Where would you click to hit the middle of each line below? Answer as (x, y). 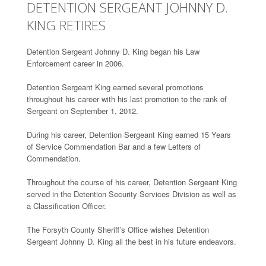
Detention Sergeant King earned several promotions (115, 87)
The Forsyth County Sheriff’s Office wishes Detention (118, 229)
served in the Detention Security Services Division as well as (132, 194)
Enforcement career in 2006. (75, 63)
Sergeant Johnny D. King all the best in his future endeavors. (132, 241)
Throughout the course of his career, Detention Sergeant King (132, 182)
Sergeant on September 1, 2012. (83, 110)
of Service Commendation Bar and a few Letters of (114, 146)
